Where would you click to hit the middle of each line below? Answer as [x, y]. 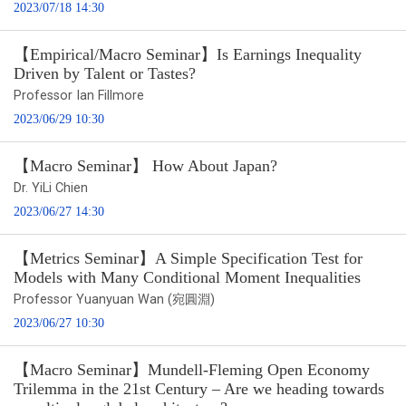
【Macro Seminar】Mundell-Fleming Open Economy [192, 369]
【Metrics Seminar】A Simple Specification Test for [188, 258]
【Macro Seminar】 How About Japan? [145, 165]
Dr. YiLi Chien [51, 188]
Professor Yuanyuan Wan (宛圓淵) [114, 299]
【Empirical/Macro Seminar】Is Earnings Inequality [188, 54]
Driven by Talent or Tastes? [105, 73]
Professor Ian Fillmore [79, 95]
